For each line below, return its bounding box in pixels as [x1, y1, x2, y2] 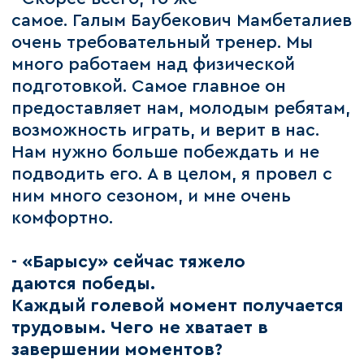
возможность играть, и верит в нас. [11, 122, 320, 140]
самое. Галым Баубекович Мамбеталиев [11, 12, 353, 30]
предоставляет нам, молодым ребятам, [11, 100, 351, 118]
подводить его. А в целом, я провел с [11, 166, 333, 184]
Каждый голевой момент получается [11, 297, 344, 315]
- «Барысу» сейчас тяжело [11, 253, 246, 271]
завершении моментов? [11, 341, 223, 359]
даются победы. [11, 275, 156, 293]
